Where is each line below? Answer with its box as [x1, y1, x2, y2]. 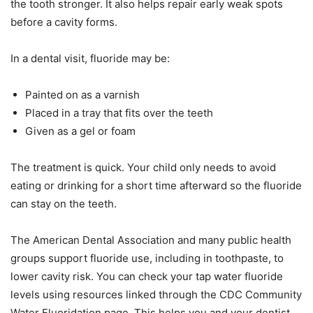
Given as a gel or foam [25, 124, 136, 138]
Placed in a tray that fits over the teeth [25, 105, 213, 119]
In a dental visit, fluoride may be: [10, 51, 170, 65]
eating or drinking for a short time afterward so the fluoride [10, 178, 302, 192]
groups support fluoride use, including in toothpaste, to [10, 251, 284, 265]
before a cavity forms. [10, 15, 117, 29]
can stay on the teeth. [10, 196, 117, 210]
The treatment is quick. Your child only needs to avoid [10, 160, 276, 174]
